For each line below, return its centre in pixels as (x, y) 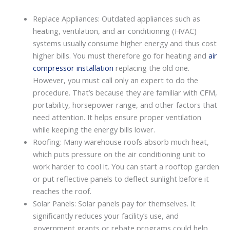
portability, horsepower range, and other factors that (125, 104)
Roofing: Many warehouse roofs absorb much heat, (121, 141)
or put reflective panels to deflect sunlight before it (121, 178)
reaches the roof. (62, 191)
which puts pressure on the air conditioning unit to (119, 154)
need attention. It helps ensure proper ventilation (117, 117)
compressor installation (73, 68)
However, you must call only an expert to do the (115, 80)
